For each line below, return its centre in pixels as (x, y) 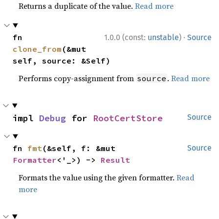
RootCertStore (128, 118)
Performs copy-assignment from (77, 78)
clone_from (37, 49)
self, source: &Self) (62, 60)
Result (116, 160)
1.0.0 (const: (126, 37)
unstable (163, 37)
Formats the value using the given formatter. (98, 177)
